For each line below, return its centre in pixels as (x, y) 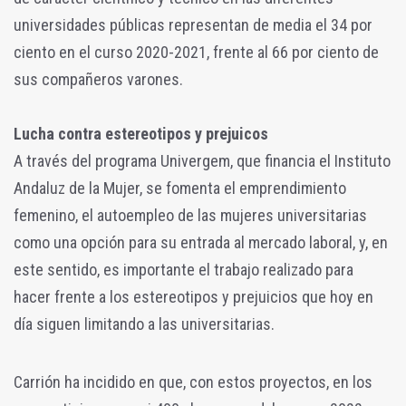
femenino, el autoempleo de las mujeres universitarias (190, 215)
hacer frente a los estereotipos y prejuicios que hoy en (193, 296)
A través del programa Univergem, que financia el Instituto (202, 160)
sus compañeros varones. (98, 79)
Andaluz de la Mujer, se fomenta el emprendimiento (180, 188)
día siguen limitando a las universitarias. (144, 324)
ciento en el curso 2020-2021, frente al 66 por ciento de (196, 52)
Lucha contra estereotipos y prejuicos (141, 133)
